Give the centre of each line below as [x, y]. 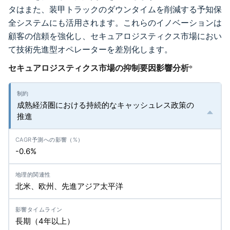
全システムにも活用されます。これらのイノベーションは [115, 23]
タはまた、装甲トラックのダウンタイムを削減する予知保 [115, 9]
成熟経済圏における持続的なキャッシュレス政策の [106, 105]
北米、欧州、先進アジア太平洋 [69, 186]
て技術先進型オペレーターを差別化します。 [90, 50]
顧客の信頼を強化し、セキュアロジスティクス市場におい [115, 36]
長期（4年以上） [45, 221]
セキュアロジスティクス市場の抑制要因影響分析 [99, 68]
